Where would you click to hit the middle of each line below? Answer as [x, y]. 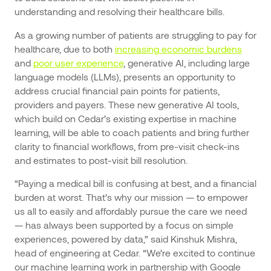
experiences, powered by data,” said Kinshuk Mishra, [126, 239]
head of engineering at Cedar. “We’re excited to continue [135, 253]
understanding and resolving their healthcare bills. [119, 11]
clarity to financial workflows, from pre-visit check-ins [127, 146]
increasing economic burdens [178, 48]
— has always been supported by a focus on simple [124, 225]
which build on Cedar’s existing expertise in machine [125, 118]
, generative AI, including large [186, 62]
